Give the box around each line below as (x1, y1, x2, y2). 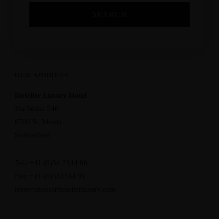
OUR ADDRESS (15, 71, 69, 79)
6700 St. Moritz (15, 118, 62, 126)
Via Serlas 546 (15, 105, 59, 113)
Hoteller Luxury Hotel (15, 91, 87, 100)
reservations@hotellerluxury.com (15, 185, 116, 194)
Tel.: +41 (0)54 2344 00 (15, 159, 88, 167)
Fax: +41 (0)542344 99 (15, 172, 86, 180)
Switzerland (15, 131, 50, 139)
